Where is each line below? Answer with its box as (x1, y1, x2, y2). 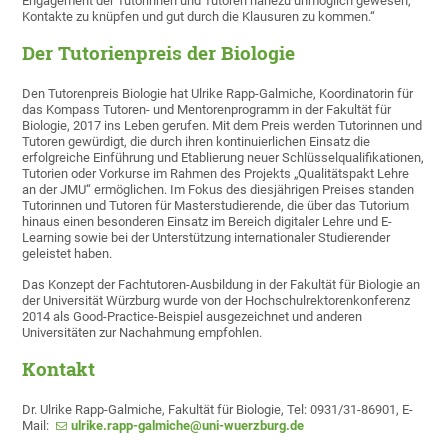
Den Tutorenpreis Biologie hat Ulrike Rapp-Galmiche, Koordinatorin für (22, 86, 414, 102)
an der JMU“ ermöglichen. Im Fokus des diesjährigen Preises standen (22, 182, 415, 198)
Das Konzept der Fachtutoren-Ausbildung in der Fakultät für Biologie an (22, 277, 421, 293)
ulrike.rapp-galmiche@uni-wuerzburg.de (71, 418, 305, 434)
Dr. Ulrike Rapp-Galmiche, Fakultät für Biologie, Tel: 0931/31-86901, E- (22, 402, 414, 418)
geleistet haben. (22, 246, 113, 262)
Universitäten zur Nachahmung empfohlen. (22, 325, 263, 341)
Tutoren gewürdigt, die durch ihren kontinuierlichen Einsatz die (22, 134, 371, 150)
